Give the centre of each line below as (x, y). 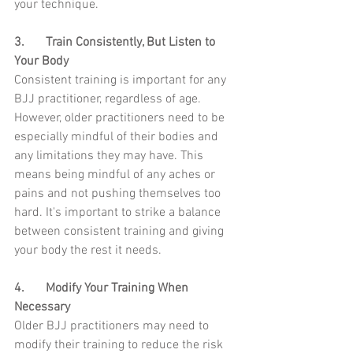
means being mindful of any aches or (116, 175)
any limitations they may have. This (110, 156)
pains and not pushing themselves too (119, 194)
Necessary (42, 308)
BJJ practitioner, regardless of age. (109, 100)
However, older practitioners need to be (121, 119)
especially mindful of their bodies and (118, 137)
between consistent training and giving (121, 232)
